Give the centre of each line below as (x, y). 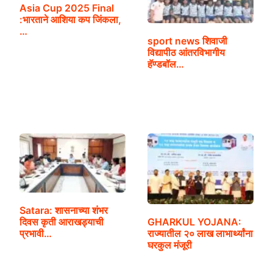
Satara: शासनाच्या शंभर (63, 211)
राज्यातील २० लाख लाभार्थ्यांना (200, 234)
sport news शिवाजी (187, 41)
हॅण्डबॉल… (165, 64)
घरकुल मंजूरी (169, 245)
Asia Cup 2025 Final (66, 8)
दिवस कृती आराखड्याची (61, 222)
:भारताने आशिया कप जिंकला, (70, 20)
